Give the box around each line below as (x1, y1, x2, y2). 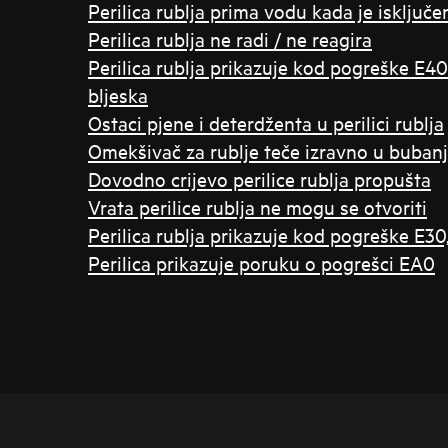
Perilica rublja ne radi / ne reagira (88, 26, 372, 52)
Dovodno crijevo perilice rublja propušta (88, 166, 431, 192)
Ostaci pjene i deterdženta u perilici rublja (88, 110, 444, 136)
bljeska (88, 82, 148, 108)
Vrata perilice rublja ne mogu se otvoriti (88, 194, 427, 220)
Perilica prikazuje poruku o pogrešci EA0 (88, 250, 435, 276)
